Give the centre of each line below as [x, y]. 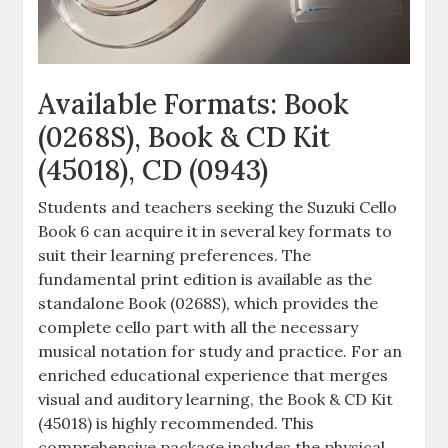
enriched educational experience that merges [213, 375]
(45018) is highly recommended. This [176, 423]
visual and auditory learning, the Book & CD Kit [216, 399]
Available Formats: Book [194, 104]
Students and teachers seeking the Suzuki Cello [218, 207]
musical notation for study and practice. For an [220, 351]
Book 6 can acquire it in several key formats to [215, 231]
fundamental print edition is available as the [205, 279]
